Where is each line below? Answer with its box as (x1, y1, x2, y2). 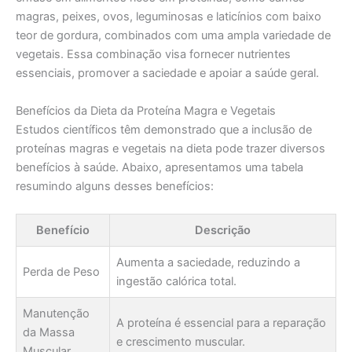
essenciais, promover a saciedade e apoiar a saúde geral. (16, 66, 319, 81)
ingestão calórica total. (116, 274, 236, 289)
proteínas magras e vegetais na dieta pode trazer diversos (16, 141, 325, 156)
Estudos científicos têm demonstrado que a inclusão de (16, 122, 312, 137)
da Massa (23, 325, 75, 340)
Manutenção (23, 306, 90, 321)
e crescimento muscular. (116, 335, 245, 350)
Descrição (195, 223, 251, 238)
